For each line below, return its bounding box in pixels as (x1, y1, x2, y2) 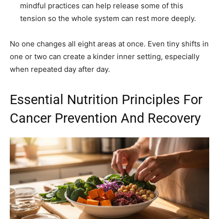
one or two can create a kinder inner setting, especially (10, 52, 199, 62)
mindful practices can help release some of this (20, 1, 183, 11)
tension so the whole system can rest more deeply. (20, 14, 196, 23)
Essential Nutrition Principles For (10, 92, 202, 108)
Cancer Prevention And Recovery (10, 110, 201, 127)
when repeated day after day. (10, 65, 110, 74)
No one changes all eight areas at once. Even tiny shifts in (10, 39, 209, 49)
